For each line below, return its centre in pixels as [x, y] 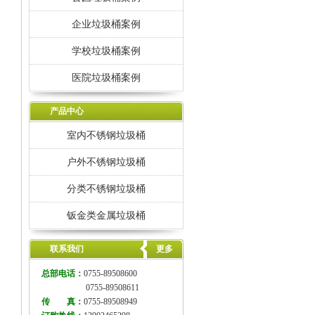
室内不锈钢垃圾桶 [106, 135]
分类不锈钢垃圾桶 [106, 188]
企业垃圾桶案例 [106, 24]
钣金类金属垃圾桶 [106, 215]
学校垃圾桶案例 [106, 51]
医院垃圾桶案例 [106, 77]
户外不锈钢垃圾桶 [106, 162]
